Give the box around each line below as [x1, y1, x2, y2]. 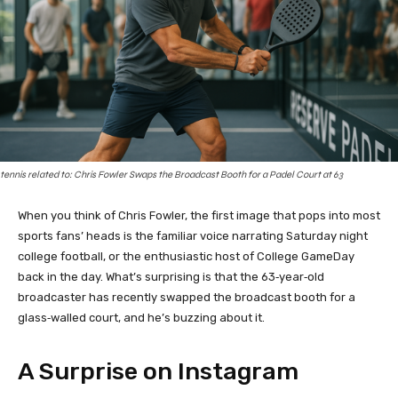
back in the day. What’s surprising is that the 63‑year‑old [18, 269, 324, 283]
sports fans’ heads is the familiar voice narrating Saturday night [18, 228, 368, 243]
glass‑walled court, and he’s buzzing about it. [18, 310, 265, 324]
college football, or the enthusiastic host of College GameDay [18, 249, 354, 263]
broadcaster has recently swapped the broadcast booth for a [18, 290, 355, 304]
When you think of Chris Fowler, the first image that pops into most [18, 208, 380, 222]
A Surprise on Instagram [18, 356, 298, 386]
